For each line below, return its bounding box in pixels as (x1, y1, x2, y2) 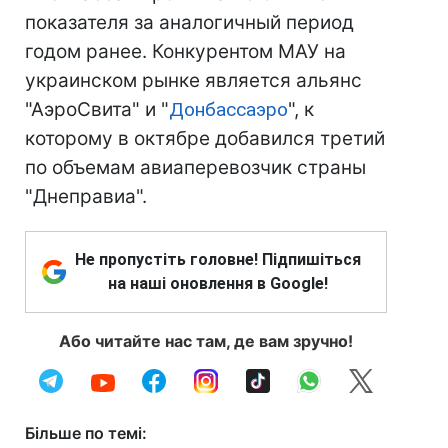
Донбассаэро (169, 98, 288, 121)
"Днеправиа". (25, 185, 147, 208)
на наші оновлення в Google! (108, 274, 328, 293)
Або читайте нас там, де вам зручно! (59, 331, 353, 351)
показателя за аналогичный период (25, 11, 354, 34)
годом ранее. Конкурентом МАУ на (25, 40, 346, 63)
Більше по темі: (25, 423, 147, 443)
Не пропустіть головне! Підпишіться (75, 250, 361, 269)
